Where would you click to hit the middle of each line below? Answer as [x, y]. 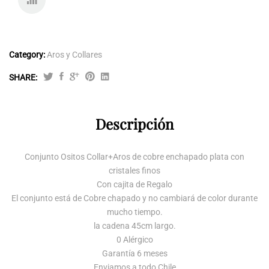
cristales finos [134, 171]
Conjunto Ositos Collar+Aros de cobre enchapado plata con [134, 157]
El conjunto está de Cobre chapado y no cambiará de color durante [134, 198]
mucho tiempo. [134, 212]
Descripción [134, 124]
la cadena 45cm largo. [134, 226]
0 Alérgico [134, 240]
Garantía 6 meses [134, 253]
